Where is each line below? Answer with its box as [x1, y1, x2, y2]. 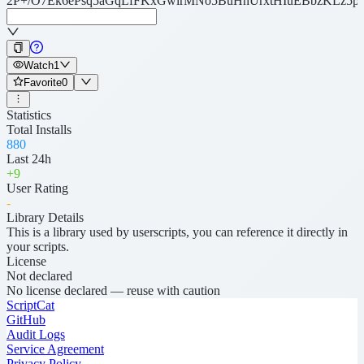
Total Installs [6, 122, 71, 136]
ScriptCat [6, 297, 54, 312]
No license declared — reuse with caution [6, 283, 220, 297]
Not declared [6, 268, 72, 283]
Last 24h [6, 151, 51, 166]
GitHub [6, 312, 45, 327]
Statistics [6, 107, 51, 122]
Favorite [24, 76, 63, 89]
